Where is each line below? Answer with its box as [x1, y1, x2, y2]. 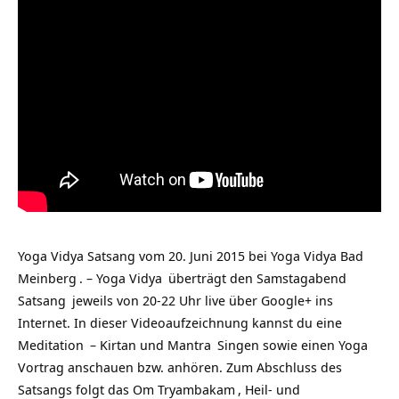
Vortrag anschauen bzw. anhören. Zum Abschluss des [18, 358, 342, 376]
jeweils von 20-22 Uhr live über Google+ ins [69, 291, 333, 309]
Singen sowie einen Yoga [214, 336, 368, 354]
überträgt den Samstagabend [165, 269, 346, 287]
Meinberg [18, 269, 77, 287]
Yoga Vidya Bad [271, 247, 363, 265]
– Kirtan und [86, 336, 167, 354]
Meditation [18, 336, 84, 354]
